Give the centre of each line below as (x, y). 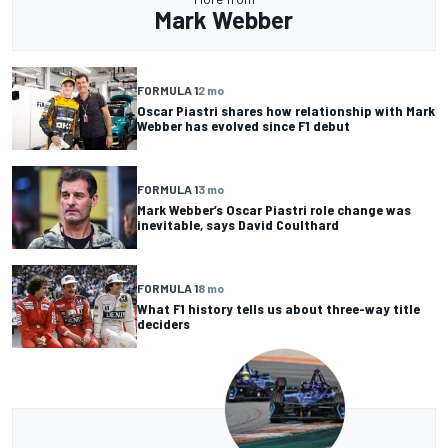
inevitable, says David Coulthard (238, 225)
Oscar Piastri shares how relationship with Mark (286, 111)
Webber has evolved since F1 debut (243, 126)
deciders (163, 324)
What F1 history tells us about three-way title (278, 309)
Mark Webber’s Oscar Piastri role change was (274, 210)
